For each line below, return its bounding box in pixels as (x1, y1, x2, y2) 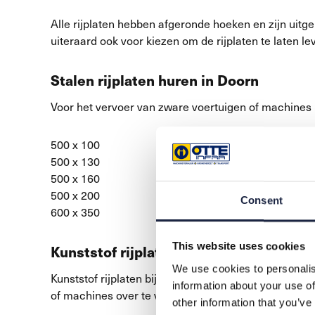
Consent (240, 194, 283, 207)
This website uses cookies (172, 240, 305, 252)
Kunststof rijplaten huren (51, 241, 220, 262)
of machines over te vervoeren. (51, 286, 208, 303)
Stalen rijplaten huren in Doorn (51, 70, 259, 91)
